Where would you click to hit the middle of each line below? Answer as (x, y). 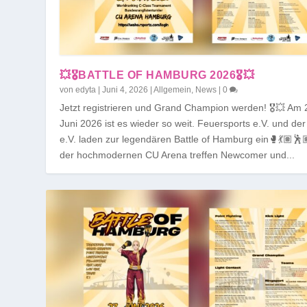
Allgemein (173, 89)
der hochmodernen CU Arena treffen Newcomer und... (177, 155)
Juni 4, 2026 (125, 89)
